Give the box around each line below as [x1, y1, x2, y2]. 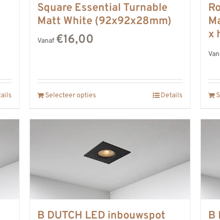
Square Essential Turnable [37, 1, 167, 15]
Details [160, 91, 183, 100]
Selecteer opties [45, 91, 96, 100]
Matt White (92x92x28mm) [37, 14, 171, 28]
